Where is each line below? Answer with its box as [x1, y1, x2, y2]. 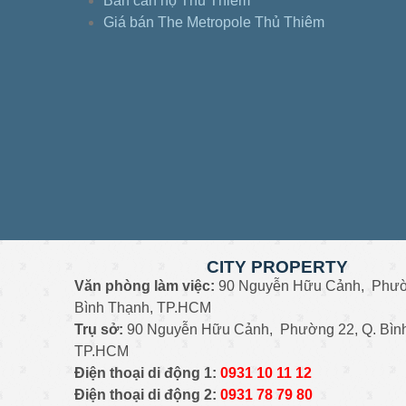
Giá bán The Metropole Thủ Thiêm [103, 14, 324, 30]
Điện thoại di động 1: [74, 364, 217, 381]
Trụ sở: [74, 321, 123, 337]
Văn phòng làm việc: [74, 277, 215, 294]
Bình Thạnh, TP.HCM [74, 299, 211, 315]
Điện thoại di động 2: [74, 386, 217, 402]
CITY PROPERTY [207, 256, 349, 276]
